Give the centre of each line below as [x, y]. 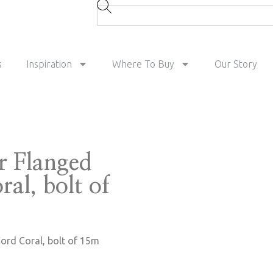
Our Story [236, 64]
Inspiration [49, 64]
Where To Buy [144, 64]
